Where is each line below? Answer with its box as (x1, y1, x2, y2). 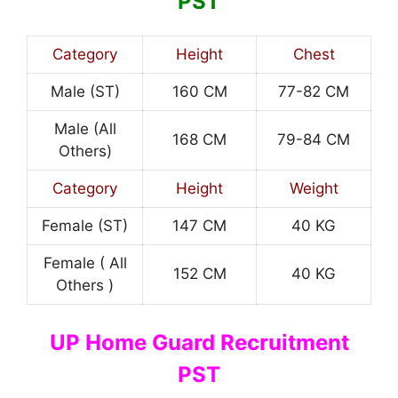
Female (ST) (42, 216, 128, 235)
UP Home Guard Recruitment (49, 330, 349, 356)
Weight (289, 179, 338, 197)
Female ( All (43, 253, 127, 272)
